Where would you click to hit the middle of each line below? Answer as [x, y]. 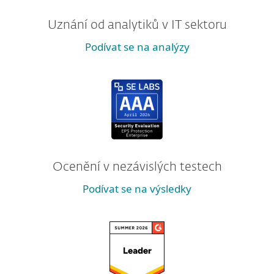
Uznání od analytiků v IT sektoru [137, 25]
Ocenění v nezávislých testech [137, 167]
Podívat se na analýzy [137, 47]
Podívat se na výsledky [137, 189]
